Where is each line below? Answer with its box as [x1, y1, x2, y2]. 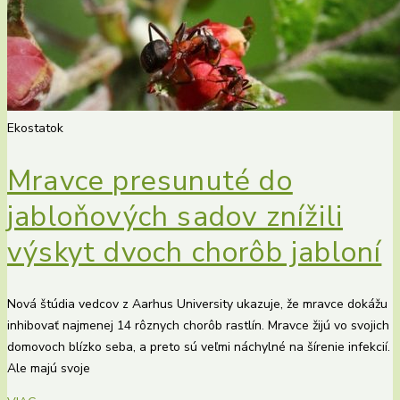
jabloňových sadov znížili [7, 196, 344, 236]
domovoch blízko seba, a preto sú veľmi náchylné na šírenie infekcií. [7, 338, 390, 356]
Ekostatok [7, 120, 63, 137]
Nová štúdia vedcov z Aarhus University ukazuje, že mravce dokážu [7, 296, 387, 313]
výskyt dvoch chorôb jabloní [7, 232, 382, 271]
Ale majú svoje [7, 360, 90, 378]
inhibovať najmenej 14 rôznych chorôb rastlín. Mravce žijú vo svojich [7, 317, 389, 335]
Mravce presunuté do [7, 161, 293, 200]
